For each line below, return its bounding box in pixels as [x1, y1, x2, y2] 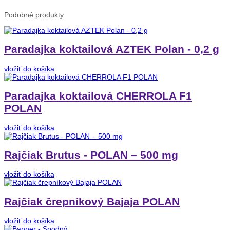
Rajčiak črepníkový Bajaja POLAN [4, 195, 180, 207]
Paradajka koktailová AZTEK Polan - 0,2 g [4, 43, 219, 55]
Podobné [4, 10, 33, 19]
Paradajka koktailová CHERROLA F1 [4, 90, 192, 102]
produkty [33, 10, 64, 19]
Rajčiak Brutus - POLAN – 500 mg [4, 148, 178, 161]
